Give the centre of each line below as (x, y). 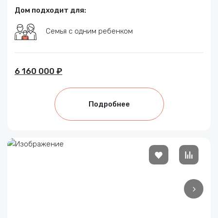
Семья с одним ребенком (89, 31)
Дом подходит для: (50, 10)
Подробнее (109, 104)
